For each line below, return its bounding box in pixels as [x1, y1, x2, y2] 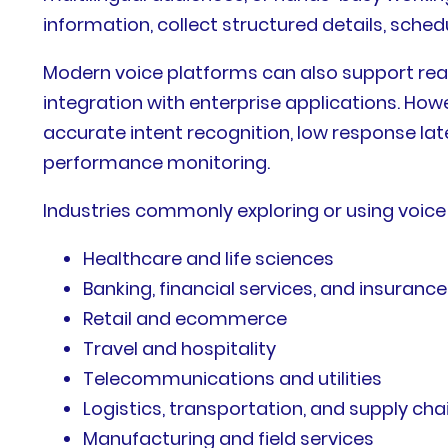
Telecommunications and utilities [83, 365, 383, 391]
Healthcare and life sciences [83, 245, 335, 271]
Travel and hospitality [83, 335, 277, 361]
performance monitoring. [43, 149, 275, 175]
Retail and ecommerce [83, 305, 288, 331]
